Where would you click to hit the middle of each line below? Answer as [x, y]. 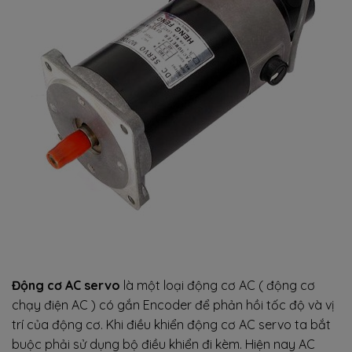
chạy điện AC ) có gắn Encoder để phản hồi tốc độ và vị [173, 304]
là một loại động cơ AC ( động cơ [218, 285]
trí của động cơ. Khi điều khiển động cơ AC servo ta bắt [171, 324]
